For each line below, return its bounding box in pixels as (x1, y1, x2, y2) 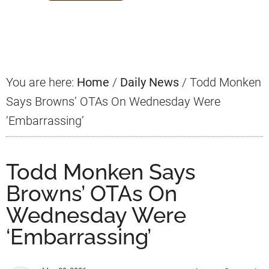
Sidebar (5, 26, 71, 47)
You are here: (6, 75, 77, 90)
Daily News (120, 75, 179, 90)
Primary (5, 4, 70, 26)
